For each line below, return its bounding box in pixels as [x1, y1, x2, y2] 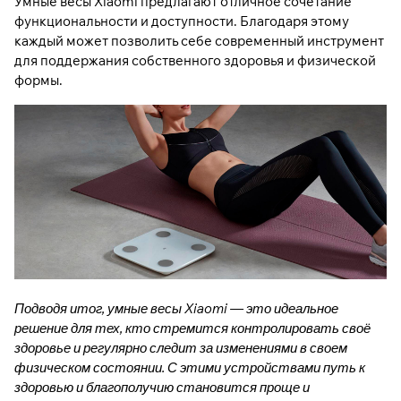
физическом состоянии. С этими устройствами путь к [14, 359, 365, 377]
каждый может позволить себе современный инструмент [14, 32, 384, 50]
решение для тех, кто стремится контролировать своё [14, 320, 371, 337]
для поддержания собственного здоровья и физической [14, 52, 376, 70]
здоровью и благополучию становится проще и [14, 379, 310, 397]
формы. [14, 72, 63, 90]
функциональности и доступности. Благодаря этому [14, 13, 349, 30]
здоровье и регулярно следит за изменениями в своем [14, 339, 347, 357]
